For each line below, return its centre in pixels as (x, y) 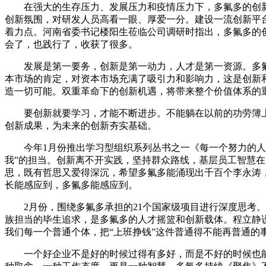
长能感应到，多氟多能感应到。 (71, 185)
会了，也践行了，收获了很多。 (71, 45)
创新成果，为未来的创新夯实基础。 (81, 126)
